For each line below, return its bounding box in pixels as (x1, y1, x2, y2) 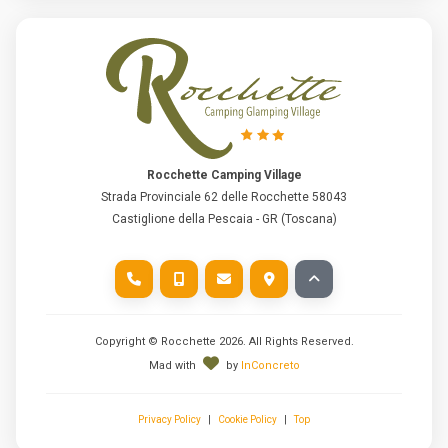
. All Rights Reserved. (242, 334, 354, 348)
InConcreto (240, 358, 300, 372)
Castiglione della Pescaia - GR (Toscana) (111, 211, 337, 226)
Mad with (148, 358, 199, 372)
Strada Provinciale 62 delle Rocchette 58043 (101, 189, 347, 204)
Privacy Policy (138, 413, 201, 425)
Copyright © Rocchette (94, 334, 219, 348)
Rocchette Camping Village (146, 167, 302, 182)
